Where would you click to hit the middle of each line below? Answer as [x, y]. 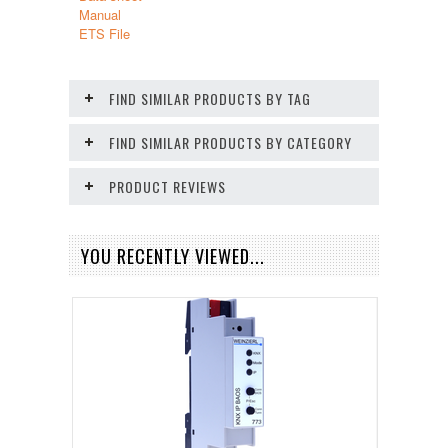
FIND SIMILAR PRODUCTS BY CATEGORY [230, 143]
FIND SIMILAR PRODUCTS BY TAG [210, 99]
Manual [100, 15]
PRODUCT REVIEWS [167, 187]
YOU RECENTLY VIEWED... [173, 256]
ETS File [106, 34]
